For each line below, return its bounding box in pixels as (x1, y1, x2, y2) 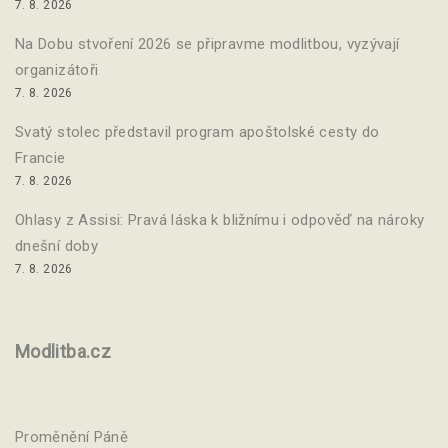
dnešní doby (15, 236, 98, 255)
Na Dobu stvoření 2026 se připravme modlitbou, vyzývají (15, 34, 400, 53)
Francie (15, 148, 66, 167)
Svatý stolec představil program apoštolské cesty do (15, 122, 380, 141)
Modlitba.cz (15, 340, 111, 362)
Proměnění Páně (15, 427, 129, 446)
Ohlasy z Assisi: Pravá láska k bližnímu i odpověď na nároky (15, 210, 425, 229)
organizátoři (15, 60, 99, 79)
